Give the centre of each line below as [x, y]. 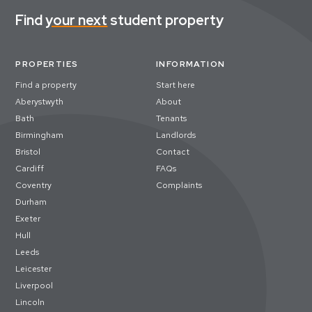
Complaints [179, 185]
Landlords [176, 135]
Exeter [28, 219]
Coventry [34, 185]
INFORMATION [191, 64]
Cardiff [30, 169]
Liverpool [34, 286]
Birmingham [40, 135]
